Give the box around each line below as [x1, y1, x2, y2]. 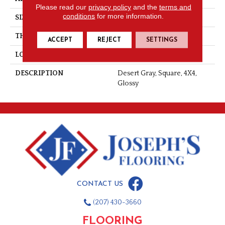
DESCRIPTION [15, 69, 63, 78]
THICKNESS [15, 32, 55, 41]
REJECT [97, 37, 121, 43]
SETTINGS [146, 37, 177, 43]
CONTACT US [77, 180, 123, 188]
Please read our [35, 3, 88, 11]
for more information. [95, 12, 164, 20]
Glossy [118, 79, 139, 88]
